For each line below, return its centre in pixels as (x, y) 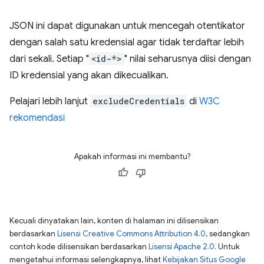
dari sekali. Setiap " (49, 59)
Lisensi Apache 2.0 (181, 247)
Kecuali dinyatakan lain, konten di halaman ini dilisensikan (114, 221)
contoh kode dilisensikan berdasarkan (79, 247)
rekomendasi (37, 118)
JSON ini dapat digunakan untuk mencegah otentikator (127, 26)
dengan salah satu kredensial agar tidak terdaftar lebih (127, 42)
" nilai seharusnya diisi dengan (188, 59)
